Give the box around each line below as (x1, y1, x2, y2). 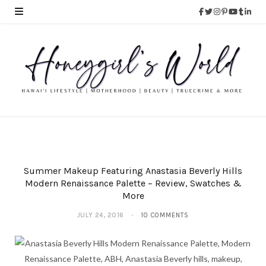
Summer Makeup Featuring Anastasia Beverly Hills (24, 165, 242, 177)
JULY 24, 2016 (77, 211, 125, 220)
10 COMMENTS (141, 211, 189, 220)
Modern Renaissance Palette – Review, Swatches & (24, 178, 242, 189)
